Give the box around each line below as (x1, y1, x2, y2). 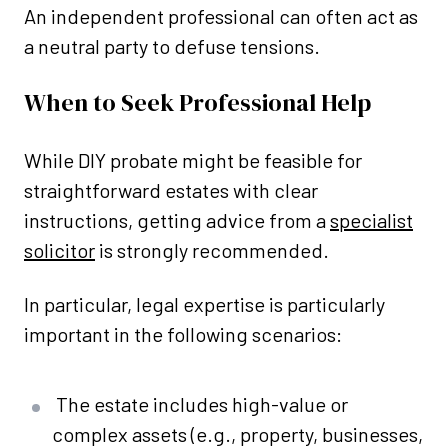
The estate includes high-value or (56, 392, 348, 417)
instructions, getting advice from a (24, 208, 330, 233)
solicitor (24, 238, 95, 263)
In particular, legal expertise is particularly (24, 292, 385, 317)
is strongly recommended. (95, 238, 329, 263)
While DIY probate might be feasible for (24, 148, 362, 173)
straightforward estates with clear (24, 178, 318, 203)
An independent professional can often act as (24, 4, 418, 29)
